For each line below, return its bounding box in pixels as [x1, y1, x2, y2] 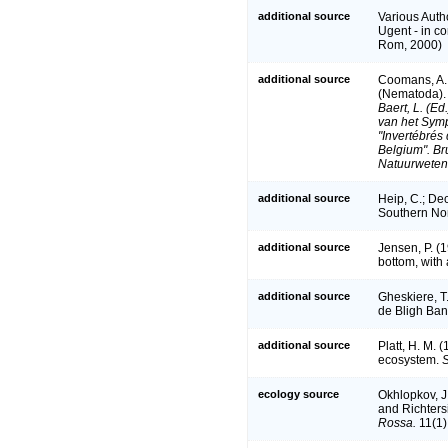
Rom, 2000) [378, 37, 442, 52]
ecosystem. [378, 352, 442, 367]
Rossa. [378, 415, 416, 430]
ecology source [258, 387, 339, 400]
